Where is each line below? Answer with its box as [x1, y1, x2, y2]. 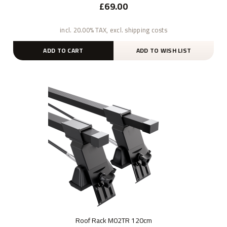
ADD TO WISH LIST [136, 45, 192, 57]
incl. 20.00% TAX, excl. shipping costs [60, 24, 167, 36]
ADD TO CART [43, 45, 84, 57]
